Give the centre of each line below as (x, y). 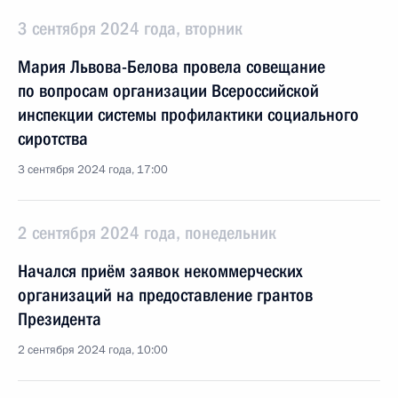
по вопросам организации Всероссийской (168, 91)
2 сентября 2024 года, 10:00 (93, 350)
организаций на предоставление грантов (165, 295)
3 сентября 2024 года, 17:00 (93, 170)
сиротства (53, 139)
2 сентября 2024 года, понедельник (147, 233)
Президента (60, 319)
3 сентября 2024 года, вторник (130, 28)
